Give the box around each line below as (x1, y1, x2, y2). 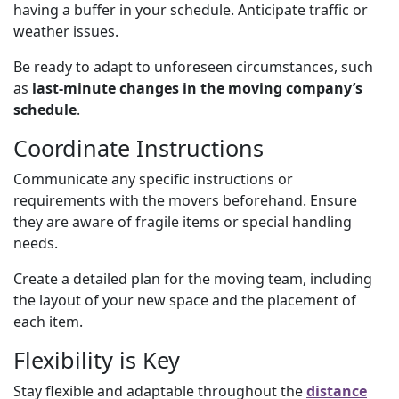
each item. (13, 311, 83, 331)
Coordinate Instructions (13, 132, 264, 163)
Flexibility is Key (13, 344, 180, 375)
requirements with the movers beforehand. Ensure (13, 190, 357, 210)
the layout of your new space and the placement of (13, 289, 356, 310)
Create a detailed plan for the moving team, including (13, 268, 372, 289)
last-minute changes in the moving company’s (32, 77, 362, 98)
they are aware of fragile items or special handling (13, 211, 352, 232)
